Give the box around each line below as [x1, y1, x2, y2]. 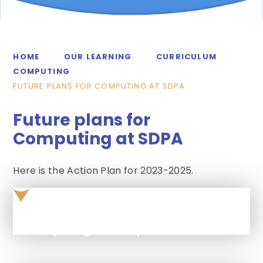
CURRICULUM [156, 50, 217, 62]
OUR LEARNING [64, 50, 132, 62]
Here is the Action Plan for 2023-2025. [13, 163, 194, 177]
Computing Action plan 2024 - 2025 [25, 221, 238, 238]
